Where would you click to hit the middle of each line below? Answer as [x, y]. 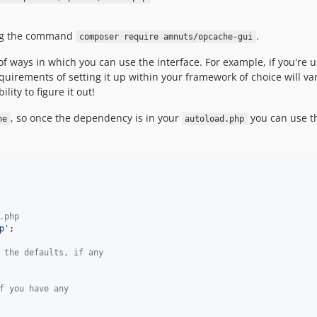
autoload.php [215, 119]
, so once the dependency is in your [96, 118]
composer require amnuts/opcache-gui [166, 37]
